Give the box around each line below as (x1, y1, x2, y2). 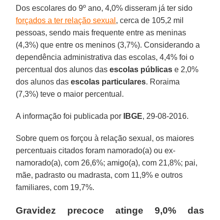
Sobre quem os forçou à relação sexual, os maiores (16, 134, 194, 142)
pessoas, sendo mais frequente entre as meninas (16, 28, 187, 37)
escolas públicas (110, 65, 173, 74)
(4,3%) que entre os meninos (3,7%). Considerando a (16, 40, 200, 49)
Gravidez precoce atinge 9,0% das (16, 205, 204, 216)
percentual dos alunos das (16, 65, 110, 74)
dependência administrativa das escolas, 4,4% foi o (16, 53, 194, 61)
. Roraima (146, 77, 180, 86)
